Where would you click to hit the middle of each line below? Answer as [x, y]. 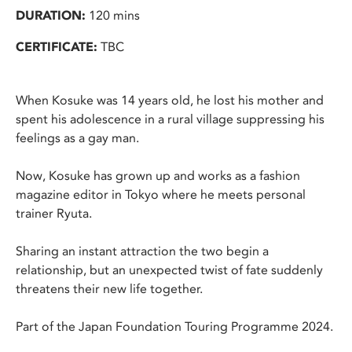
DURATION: [51, 15]
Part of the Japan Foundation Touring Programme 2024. [174, 326]
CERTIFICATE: [57, 47]
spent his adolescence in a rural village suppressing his [170, 119]
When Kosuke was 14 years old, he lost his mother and [170, 100]
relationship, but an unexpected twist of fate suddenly [169, 270]
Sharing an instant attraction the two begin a [142, 251]
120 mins [113, 15]
